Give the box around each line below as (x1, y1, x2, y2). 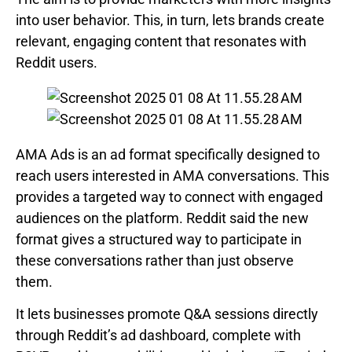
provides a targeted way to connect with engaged (16, 188, 323, 205)
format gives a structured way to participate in (16, 230, 302, 247)
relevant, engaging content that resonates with (16, 32, 306, 49)
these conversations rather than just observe (16, 251, 294, 269)
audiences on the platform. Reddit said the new (16, 209, 309, 226)
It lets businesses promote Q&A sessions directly (16, 306, 318, 323)
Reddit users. (16, 53, 97, 71)
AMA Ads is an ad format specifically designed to (16, 145, 320, 163)
